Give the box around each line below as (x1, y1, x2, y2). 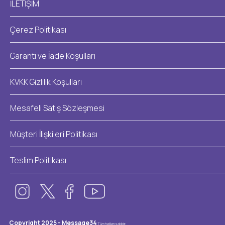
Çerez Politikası (10, 24, 66, 35)
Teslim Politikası (10, 154, 66, 166)
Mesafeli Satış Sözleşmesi (10, 102, 104, 114)
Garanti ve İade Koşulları (10, 50, 95, 61)
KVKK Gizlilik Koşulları (10, 76, 82, 87)
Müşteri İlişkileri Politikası (10, 128, 97, 140)
